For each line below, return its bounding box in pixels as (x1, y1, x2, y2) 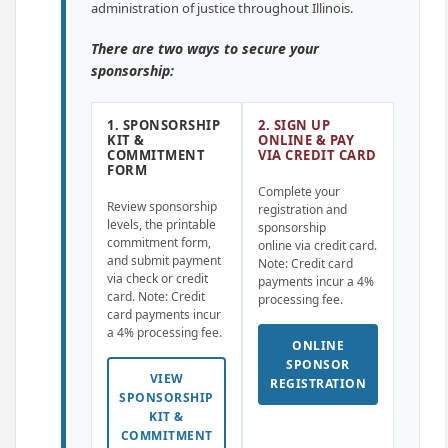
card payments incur (107, 306, 221, 323)
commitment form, (107, 234, 211, 251)
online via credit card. (258, 237, 377, 254)
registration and (258, 201, 347, 218)
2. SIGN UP (258, 116, 330, 134)
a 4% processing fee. (107, 324, 222, 341)
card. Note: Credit (107, 288, 205, 305)
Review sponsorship (107, 198, 217, 215)
